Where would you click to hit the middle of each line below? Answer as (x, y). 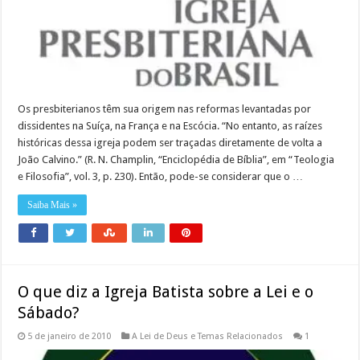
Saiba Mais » (53, 205)
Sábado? (49, 312)
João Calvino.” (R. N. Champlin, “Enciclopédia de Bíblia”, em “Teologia (176, 159)
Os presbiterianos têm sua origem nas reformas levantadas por (165, 108)
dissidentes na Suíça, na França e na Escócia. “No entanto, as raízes (170, 125)
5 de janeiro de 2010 (70, 336)
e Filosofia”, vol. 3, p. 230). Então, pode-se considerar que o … (161, 176)
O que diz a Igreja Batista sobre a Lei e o (166, 291)
